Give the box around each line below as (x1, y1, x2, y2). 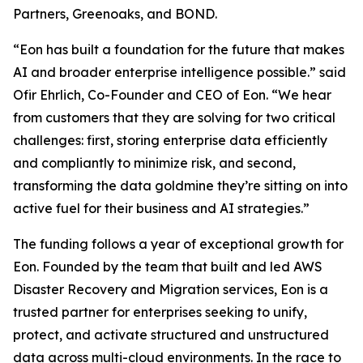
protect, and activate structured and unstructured (13, 327, 329, 343)
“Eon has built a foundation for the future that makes (13, 41, 344, 58)
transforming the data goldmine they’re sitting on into (13, 177, 348, 194)
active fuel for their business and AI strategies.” (13, 200, 310, 216)
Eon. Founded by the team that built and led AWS (13, 258, 322, 275)
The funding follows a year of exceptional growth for (13, 236, 344, 252)
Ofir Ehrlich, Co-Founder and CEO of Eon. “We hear (13, 87, 331, 103)
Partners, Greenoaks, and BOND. (13, 6, 217, 22)
